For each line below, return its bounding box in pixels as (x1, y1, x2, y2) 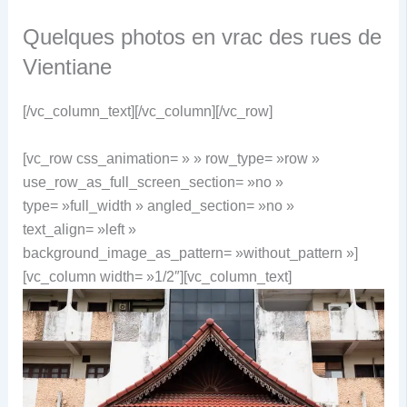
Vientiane (22, 55, 112, 80)
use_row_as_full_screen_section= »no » (22, 174, 283, 190)
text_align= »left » (22, 221, 136, 237)
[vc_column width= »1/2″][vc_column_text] (22, 268, 292, 284)
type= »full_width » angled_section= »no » (22, 197, 294, 213)
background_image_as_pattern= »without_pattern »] (22, 244, 358, 261)
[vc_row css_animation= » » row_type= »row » (22, 150, 320, 166)
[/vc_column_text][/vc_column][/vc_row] (22, 104, 273, 120)
